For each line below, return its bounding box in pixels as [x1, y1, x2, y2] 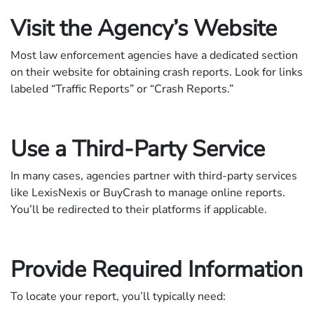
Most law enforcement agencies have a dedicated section [11, 47, 298, 63]
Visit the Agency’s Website [11, 13, 277, 43]
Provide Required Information [11, 254, 303, 285]
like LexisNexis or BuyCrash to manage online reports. [11, 184, 285, 200]
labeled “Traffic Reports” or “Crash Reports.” [11, 81, 233, 97]
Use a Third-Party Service [11, 133, 265, 164]
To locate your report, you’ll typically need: [11, 288, 226, 304]
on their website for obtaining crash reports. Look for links [11, 64, 303, 80]
